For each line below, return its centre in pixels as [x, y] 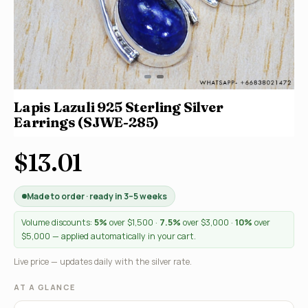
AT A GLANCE [45, 287]
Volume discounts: [58, 222]
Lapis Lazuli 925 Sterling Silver [119, 107]
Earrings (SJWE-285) [87, 122]
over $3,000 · [208, 222]
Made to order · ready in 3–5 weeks [97, 196]
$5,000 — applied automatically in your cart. [109, 236]
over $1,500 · [133, 222]
